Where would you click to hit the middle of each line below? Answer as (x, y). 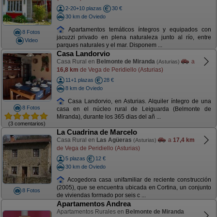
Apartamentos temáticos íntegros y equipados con (138, 29)
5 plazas (75, 158)
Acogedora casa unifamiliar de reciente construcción (138, 179)
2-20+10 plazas (83, 8)
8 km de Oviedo (84, 88)
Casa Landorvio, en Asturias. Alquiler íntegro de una (138, 101)
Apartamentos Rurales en (91, 212)
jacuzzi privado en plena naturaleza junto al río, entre (134, 38)
